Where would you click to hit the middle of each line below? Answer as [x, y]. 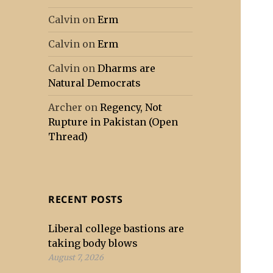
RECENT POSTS [86, 200]
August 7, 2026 [76, 257]
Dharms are [127, 69]
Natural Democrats [95, 83]
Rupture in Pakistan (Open [113, 122]
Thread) [68, 137]
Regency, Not [131, 108]
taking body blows [93, 243]
